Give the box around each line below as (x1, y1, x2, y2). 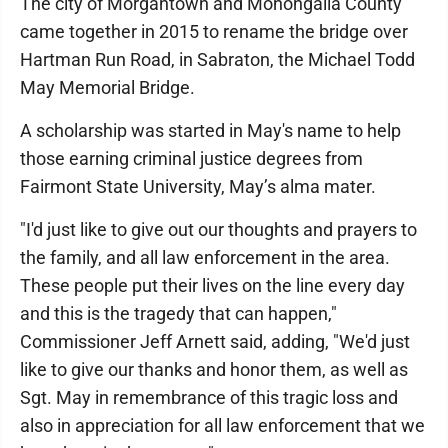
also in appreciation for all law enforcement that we (20, 415, 425, 436)
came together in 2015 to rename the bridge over (20, 21, 408, 42)
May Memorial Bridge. (20, 77, 195, 98)
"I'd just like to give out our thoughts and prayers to (20, 219, 417, 240)
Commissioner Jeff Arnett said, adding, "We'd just (20, 331, 410, 352)
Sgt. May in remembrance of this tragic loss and (20, 387, 398, 408)
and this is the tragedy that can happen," (20, 303, 337, 324)
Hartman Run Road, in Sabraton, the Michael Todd (20, 49, 415, 70)
